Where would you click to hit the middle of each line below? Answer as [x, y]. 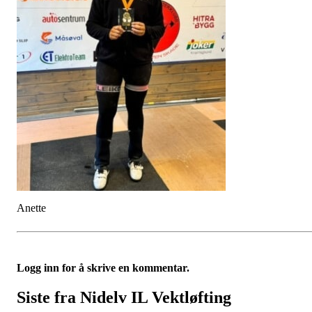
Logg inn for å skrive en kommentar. [103, 268]
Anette [31, 208]
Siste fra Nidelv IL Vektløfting [124, 298]
